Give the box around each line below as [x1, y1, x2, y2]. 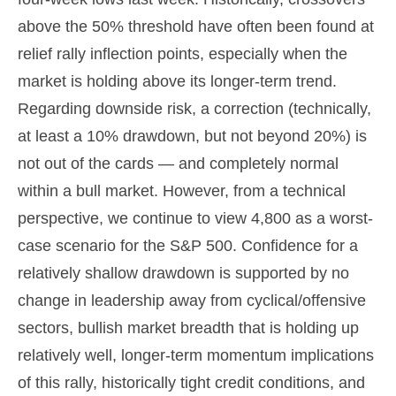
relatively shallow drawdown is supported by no [18, 264, 349, 283]
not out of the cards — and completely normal [18, 155, 339, 173]
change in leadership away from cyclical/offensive [18, 292, 366, 310]
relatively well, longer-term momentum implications [18, 346, 374, 365]
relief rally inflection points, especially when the [18, 45, 347, 64]
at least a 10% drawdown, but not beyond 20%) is [18, 127, 367, 146]
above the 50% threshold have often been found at [18, 18, 374, 36]
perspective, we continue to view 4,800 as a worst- [18, 209, 373, 228]
